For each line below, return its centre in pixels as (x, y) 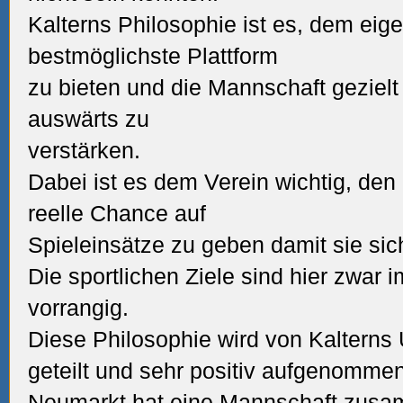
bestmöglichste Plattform (153, 56)
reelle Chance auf (117, 213)
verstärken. (84, 150)
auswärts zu (89, 119)
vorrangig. (78, 308)
